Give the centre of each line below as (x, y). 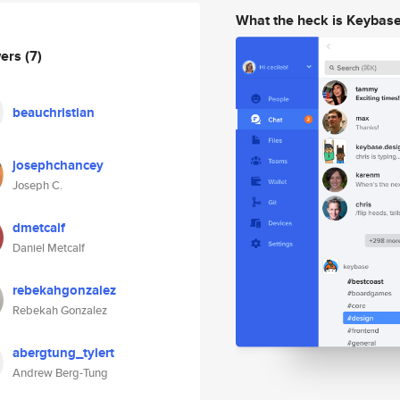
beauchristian (54, 112)
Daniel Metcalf (49, 248)
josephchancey (58, 165)
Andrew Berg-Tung (60, 373)
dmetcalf (39, 228)
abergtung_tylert (63, 353)
